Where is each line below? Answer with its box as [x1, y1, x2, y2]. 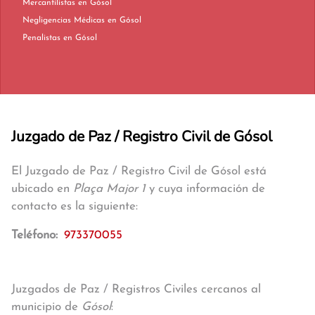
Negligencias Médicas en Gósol [108, 16, 141, 25]
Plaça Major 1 [73, 183, 146, 195]
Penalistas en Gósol [63, 34, 97, 42]
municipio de [11, 301, 82, 313]
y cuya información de [146, 183, 265, 195]
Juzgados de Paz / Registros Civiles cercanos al [11, 283, 261, 295]
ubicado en [11, 183, 73, 195]
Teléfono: [11, 229, 61, 241]
